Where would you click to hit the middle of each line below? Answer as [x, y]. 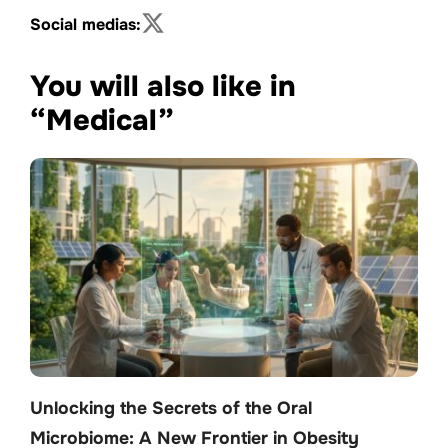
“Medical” [102, 121]
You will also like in [163, 87]
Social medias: [85, 24]
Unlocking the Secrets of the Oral [171, 407]
